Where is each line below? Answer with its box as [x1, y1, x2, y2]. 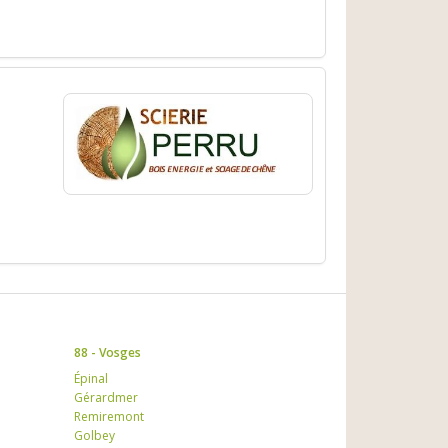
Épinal [73, 369, 108, 387]
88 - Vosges [73, 343, 141, 361]
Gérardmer [73, 388, 138, 406]
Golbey [73, 426, 115, 444]
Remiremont [73, 407, 144, 425]
